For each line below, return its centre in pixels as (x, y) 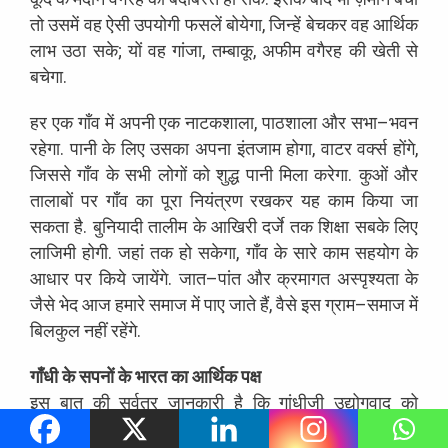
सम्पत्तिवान (386, 428)
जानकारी (196, 402)
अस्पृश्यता (367, 278)
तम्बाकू (232, 50)
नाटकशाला (220, 122)
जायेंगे (150, 278)
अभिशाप (56, 428)
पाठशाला (290, 122)
